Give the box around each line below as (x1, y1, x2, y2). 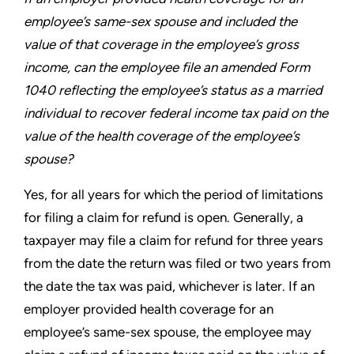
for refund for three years (174, 232, 323, 248)
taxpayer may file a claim (24, 232, 174, 248)
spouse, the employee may (153, 324, 311, 340)
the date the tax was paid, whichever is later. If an (24, 278, 314, 294)
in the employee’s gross (160, 36, 299, 52)
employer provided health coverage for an (24, 301, 273, 317)
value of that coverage (24, 36, 160, 52)
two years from (240, 255, 330, 271)
